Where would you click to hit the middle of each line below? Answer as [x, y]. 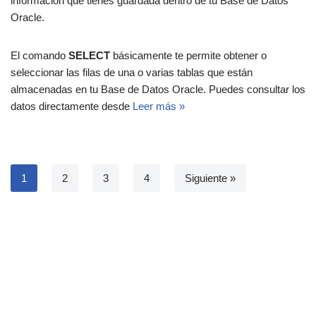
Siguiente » [210, 178]
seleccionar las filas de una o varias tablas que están [132, 73]
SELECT [89, 56]
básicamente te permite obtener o [188, 56]
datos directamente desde [72, 107]
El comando [39, 56]
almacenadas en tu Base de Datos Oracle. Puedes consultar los [158, 90]
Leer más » [159, 107]
